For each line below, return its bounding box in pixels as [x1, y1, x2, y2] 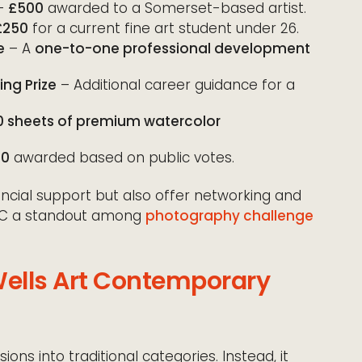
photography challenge [145, 205, 314, 225]
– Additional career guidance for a [57, 74, 295, 95]
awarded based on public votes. [10, 147, 234, 167]
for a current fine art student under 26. [28, 18, 299, 38]
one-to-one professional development [35, 38, 310, 58]
